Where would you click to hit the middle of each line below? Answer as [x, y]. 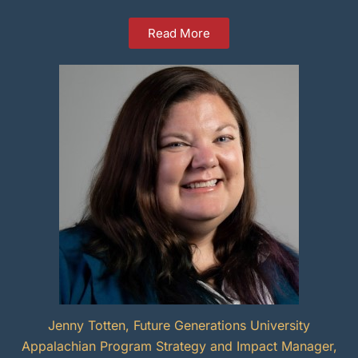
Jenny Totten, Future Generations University [179, 326]
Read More [179, 34]
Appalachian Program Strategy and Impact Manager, [179, 346]
